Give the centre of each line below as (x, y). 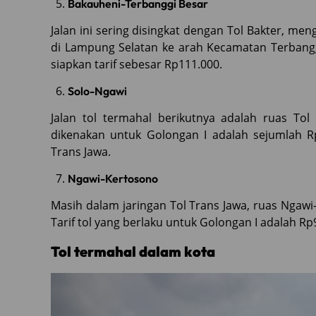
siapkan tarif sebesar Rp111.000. (136, 65)
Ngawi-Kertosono (113, 179)
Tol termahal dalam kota (133, 252)
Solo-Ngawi (97, 91)
